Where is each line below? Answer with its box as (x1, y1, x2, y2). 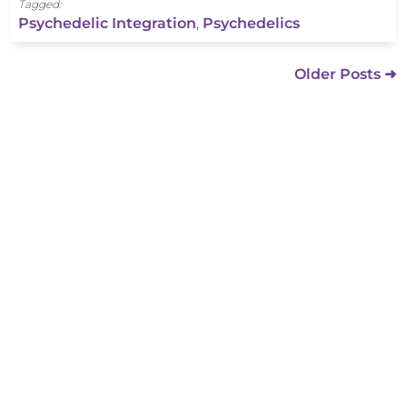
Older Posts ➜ (294, 65, 396, 84)
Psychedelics (203, 15, 300, 33)
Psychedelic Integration (18, 15, 196, 33)
